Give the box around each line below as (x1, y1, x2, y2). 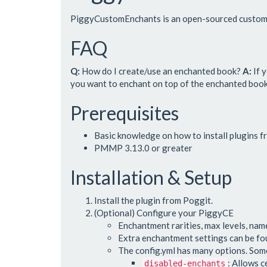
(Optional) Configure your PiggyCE (94, 207, 234, 218)
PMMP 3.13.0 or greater (94, 142, 193, 154)
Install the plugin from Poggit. (94, 194, 213, 206)
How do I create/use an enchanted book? (80, 65, 243, 76)
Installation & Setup (70, 166, 232, 190)
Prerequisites (70, 101, 179, 125)
